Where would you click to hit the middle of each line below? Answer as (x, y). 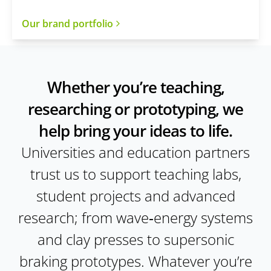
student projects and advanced (135, 196)
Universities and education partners (135, 152)
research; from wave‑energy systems (135, 218)
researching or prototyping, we (135, 109)
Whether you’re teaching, (135, 87)
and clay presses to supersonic (135, 240)
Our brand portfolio (67, 23)
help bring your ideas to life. (135, 131)
